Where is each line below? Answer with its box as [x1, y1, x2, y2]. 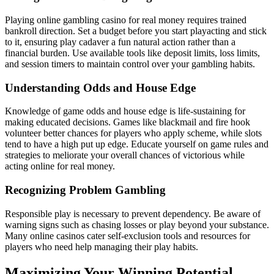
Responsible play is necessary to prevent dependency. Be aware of [5, 208, 261, 219]
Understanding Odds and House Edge [5, 81, 196, 94]
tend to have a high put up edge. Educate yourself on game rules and [5, 139, 268, 150]
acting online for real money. [5, 161, 115, 172]
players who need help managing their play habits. [5, 241, 198, 252]
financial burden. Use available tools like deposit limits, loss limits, [5, 47, 260, 58]
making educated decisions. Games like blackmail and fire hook [5, 117, 250, 128]
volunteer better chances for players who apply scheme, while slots [5, 128, 262, 139]
